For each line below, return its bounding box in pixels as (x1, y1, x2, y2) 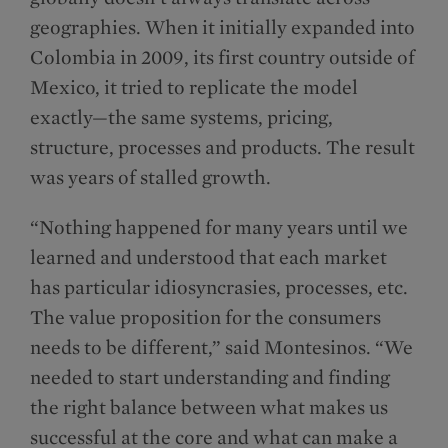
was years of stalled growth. (30, 165, 275, 190)
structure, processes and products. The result (30, 135, 415, 160)
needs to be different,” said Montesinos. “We (30, 335, 413, 360)
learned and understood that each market (30, 245, 387, 270)
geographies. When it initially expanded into (30, 15, 415, 40)
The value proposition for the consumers (30, 305, 381, 330)
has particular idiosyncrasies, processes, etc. (30, 275, 408, 300)
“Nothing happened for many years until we (30, 215, 408, 240)
